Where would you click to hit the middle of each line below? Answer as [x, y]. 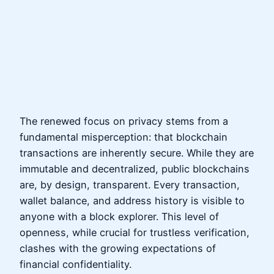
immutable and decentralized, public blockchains [135, 169]
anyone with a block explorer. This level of [119, 217]
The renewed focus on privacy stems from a [124, 121]
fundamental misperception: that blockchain [124, 137]
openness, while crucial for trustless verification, [135, 233]
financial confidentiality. [76, 265]
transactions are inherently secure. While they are [137, 153]
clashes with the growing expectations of [118, 249]
